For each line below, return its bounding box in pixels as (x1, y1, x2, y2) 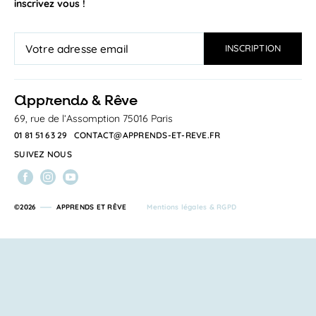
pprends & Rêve (27, 92, 138, 109)
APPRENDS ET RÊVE (56, 202, 127, 212)
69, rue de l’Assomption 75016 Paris (14, 112, 173, 125)
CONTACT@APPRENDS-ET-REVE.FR (73, 130, 221, 140)
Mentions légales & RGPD (147, 202, 236, 212)
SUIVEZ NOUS (14, 149, 72, 159)
